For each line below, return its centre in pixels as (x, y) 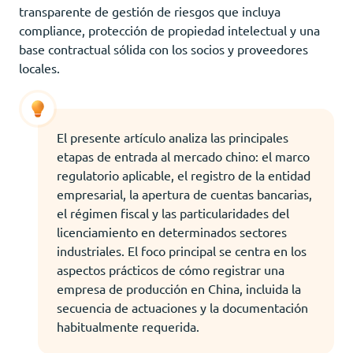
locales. (39, 67)
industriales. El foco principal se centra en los (182, 250)
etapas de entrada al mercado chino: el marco (183, 156)
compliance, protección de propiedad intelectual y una (169, 30)
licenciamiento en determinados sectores (172, 231)
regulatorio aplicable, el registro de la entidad (184, 175)
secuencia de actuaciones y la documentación (182, 307)
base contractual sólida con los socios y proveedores (163, 48)
